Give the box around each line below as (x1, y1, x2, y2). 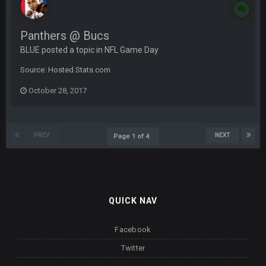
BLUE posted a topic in (20, 45, 104, 55)
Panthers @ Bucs (20, 28, 109, 43)
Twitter (121, 243, 145, 252)
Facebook (115, 225, 151, 234)
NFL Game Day (104, 45, 159, 55)
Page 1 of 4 (113, 132, 153, 140)
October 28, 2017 (28, 86, 87, 95)
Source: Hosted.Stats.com (20, 65, 110, 74)
